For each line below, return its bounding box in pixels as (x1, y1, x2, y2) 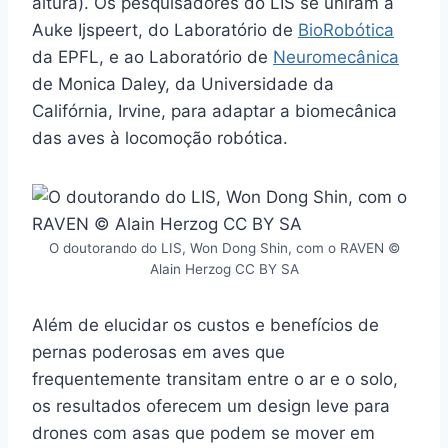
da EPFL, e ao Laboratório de (32, 47, 273, 68)
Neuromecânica (273, 47, 399, 68)
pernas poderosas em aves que (32, 342, 285, 363)
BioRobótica (298, 20, 394, 41)
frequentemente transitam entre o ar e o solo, (32, 369, 398, 390)
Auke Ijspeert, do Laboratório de (32, 20, 298, 41)
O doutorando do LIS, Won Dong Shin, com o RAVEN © (48, 240, 400, 257)
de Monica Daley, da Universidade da (32, 74, 334, 95)
